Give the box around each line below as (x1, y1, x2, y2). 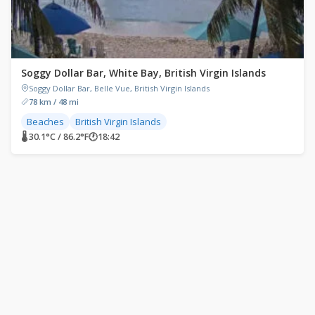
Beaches (27, 115, 64, 128)
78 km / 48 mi (29, 96, 79, 107)
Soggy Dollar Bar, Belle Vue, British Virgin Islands (29, 82, 210, 94)
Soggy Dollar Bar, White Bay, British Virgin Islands (21, 65, 266, 79)
